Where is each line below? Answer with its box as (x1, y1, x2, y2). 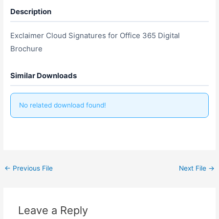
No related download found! (19, 101, 107, 109)
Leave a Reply (18, 203, 88, 217)
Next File (178, 164, 208, 172)
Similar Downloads (10, 70, 77, 80)
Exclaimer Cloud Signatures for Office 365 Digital (10, 30, 180, 40)
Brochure (10, 44, 43, 53)
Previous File (11, 164, 53, 172)
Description (10, 6, 52, 16)
